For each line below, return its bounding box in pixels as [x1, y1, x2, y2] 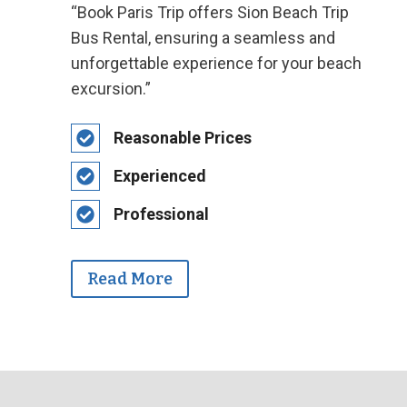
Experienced [113, 166, 206, 185]
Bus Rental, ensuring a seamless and [70, 28, 335, 47]
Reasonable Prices [113, 128, 252, 147]
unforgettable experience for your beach [70, 54, 362, 73]
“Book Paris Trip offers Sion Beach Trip [70, 3, 349, 22]
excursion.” [70, 79, 151, 98]
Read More [86, 269, 173, 290]
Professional [113, 204, 209, 223]
